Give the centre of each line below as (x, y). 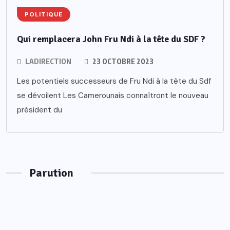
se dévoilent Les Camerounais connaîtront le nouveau (113, 96)
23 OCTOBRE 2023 (122, 62)
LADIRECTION (48, 62)
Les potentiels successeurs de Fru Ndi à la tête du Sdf (114, 81)
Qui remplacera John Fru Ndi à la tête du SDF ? (111, 39)
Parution (51, 173)
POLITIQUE (44, 15)
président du (40, 110)
